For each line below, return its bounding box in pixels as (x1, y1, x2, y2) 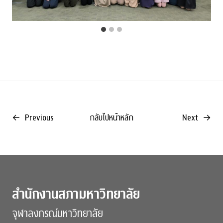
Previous (25, 111, 54, 124)
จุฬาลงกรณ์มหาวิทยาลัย (12, 206, 103, 221)
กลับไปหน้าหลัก (90, 111, 133, 124)
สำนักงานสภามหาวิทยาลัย (12, 184, 140, 204)
